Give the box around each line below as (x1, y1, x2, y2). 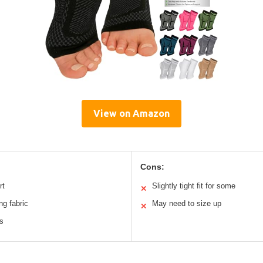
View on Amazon (93, 107, 170, 119)
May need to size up (152, 198, 221, 208)
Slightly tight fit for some (152, 181, 235, 190)
